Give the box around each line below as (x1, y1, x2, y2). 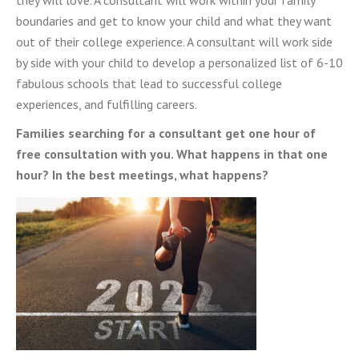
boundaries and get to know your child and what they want (16, 13, 332, 29)
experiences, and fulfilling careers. (16, 96, 196, 112)
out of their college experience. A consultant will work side (16, 34, 333, 50)
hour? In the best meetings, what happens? (16, 167, 272, 183)
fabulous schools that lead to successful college (16, 75, 282, 91)
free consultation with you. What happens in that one (16, 146, 328, 162)
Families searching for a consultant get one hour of (16, 125, 316, 141)
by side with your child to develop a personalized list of (16, 54, 313, 71)
